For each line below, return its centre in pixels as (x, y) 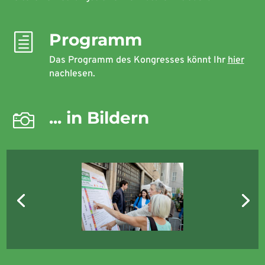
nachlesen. (72, 74)
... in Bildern (99, 118)
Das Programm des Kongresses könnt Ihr (138, 60)
